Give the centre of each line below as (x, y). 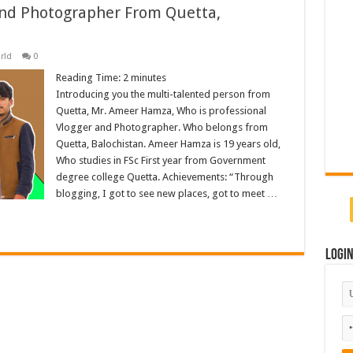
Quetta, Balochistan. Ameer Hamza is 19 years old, (168, 144)
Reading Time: (89, 78)
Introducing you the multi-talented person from (163, 94)
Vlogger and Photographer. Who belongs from (162, 127)
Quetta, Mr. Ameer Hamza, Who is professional (161, 111)
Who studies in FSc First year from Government (160, 160)
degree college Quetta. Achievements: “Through (164, 177)
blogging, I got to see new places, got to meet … (166, 193)
